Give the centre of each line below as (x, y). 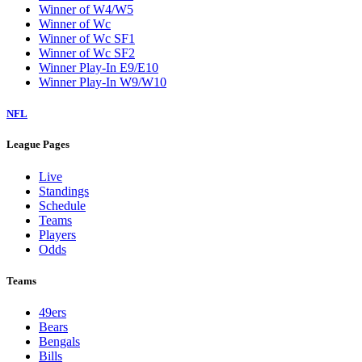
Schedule (62, 205)
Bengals (59, 341)
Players (57, 234)
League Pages (38, 145)
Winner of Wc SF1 (87, 39)
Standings (64, 191)
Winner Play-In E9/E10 (99, 68)
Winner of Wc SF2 (87, 53)
